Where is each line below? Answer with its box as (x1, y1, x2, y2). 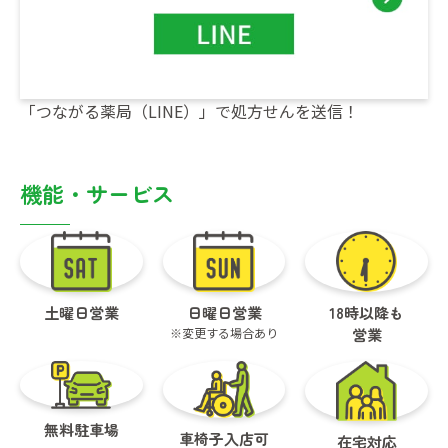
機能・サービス (20, 177, 174, 210)
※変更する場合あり (170, 324, 278, 342)
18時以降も (329, 302, 405, 324)
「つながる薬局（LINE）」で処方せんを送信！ (20, 99, 359, 124)
